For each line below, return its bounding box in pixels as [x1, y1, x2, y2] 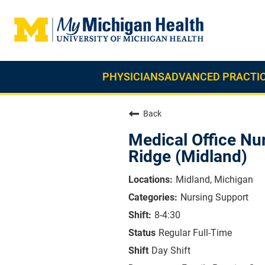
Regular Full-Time [159, 227, 232, 238]
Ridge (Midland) [128, 147, 247, 166]
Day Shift [151, 245, 190, 256]
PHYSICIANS [102, 70, 164, 83]
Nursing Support [180, 192, 248, 203]
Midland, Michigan [176, 174, 253, 185]
